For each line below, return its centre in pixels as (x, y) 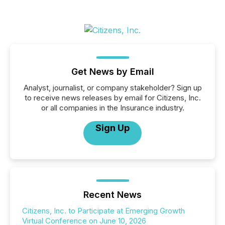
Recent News (113, 195)
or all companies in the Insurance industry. (113, 108)
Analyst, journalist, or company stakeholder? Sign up (113, 88)
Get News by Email (113, 72)
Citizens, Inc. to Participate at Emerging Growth (103, 211)
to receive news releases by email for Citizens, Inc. (113, 98)
